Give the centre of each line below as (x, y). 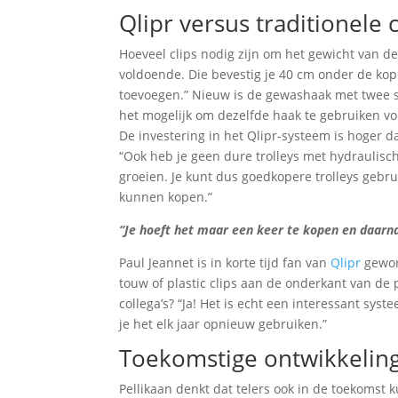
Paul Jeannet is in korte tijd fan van (225, 263)
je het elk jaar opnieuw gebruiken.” (223, 324)
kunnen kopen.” (166, 197)
